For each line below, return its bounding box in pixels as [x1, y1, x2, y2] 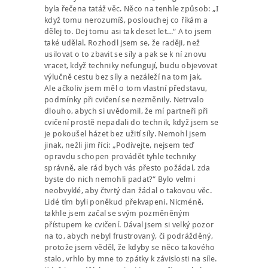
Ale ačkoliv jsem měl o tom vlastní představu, [44, 84, 208, 93]
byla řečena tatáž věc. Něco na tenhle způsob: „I [44, 4, 219, 14]
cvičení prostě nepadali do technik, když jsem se [44, 118, 219, 127]
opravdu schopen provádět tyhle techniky [44, 152, 196, 162]
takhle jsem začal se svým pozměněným [44, 209, 190, 218]
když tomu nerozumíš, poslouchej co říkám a [44, 16, 208, 25]
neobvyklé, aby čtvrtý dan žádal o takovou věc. [44, 186, 212, 196]
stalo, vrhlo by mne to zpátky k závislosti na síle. [44, 254, 217, 264]
